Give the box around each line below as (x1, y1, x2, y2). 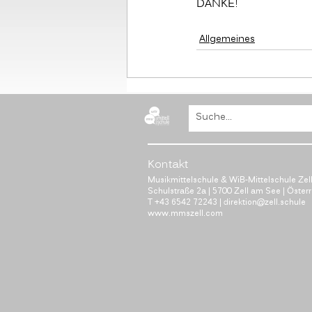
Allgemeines (199, 32, 255, 46)
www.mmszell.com (148, 207, 223, 220)
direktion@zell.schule (224, 196, 308, 209)
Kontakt (148, 157, 188, 173)
